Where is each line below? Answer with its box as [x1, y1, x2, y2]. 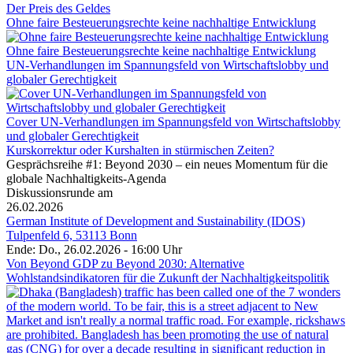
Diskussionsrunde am [6, 185, 113, 199]
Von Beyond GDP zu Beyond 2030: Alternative [6, 256, 244, 270]
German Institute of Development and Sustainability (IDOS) [6, 214, 305, 228]
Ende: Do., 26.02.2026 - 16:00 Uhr [6, 242, 182, 256]
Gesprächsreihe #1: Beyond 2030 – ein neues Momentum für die [6, 157, 328, 171]
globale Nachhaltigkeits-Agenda [6, 171, 166, 185]
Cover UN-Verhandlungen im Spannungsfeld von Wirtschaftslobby [6, 114, 340, 128]
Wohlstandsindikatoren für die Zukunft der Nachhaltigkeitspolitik [6, 270, 329, 284]
